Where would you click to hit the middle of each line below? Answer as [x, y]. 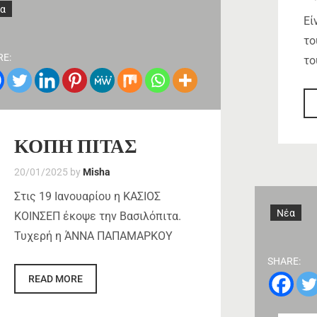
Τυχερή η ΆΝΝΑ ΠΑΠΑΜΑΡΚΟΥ [93, 236]
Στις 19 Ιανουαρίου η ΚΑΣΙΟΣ [87, 197]
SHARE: [284, 261]
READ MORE [55, 278]
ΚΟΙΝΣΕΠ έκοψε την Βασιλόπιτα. [97, 217]
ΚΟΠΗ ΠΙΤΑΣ [75, 146]
